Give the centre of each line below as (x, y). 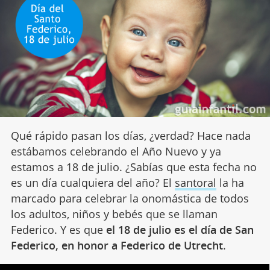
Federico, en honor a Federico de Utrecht (117, 245)
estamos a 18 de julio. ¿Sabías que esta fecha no (133, 167)
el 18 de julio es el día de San (180, 229)
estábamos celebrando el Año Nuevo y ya (116, 151)
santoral (195, 182)
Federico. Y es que (58, 229)
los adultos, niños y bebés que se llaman (114, 214)
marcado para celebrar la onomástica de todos (130, 198)
